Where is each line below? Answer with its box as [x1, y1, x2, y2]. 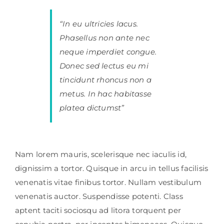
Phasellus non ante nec [59, 32, 149, 42]
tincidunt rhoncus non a [59, 74, 152, 84]
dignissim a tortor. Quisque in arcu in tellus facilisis [14, 163, 208, 173]
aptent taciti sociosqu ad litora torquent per [14, 205, 181, 215]
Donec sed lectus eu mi [59, 60, 148, 70]
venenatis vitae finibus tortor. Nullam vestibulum [14, 177, 201, 187]
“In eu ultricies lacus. [59, 18, 138, 28]
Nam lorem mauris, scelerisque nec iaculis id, [14, 149, 187, 159]
